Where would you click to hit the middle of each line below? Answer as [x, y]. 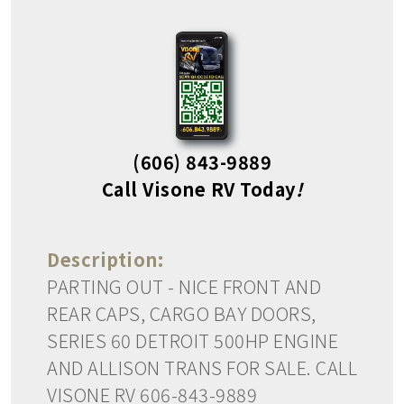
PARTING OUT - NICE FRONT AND [184, 286]
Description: [105, 259]
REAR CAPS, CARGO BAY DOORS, [182, 313]
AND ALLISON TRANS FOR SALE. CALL [202, 367]
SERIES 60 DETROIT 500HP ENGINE [193, 340]
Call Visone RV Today [198, 188]
